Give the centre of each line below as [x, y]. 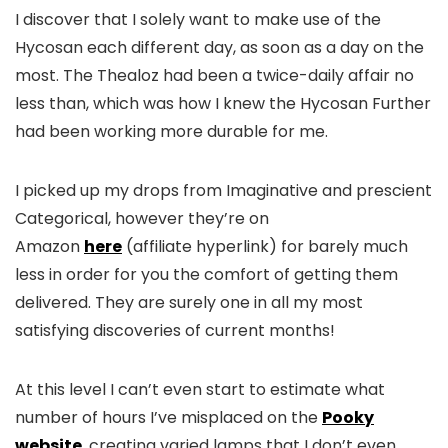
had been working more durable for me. [171, 132]
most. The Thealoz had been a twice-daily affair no [214, 76]
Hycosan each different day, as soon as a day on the [219, 48]
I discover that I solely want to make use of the [198, 20]
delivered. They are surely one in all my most [189, 303]
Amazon [49, 247]
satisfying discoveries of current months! [175, 331]
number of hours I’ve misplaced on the [168, 418]
